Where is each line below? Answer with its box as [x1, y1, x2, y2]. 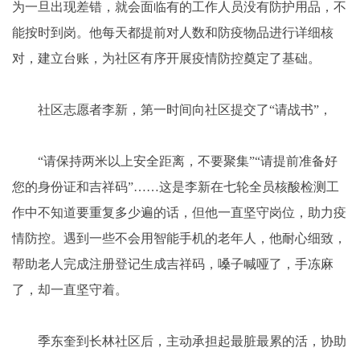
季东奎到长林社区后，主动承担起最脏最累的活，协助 [12, 334, 346, 349]
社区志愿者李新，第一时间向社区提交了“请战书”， [12, 103, 332, 117]
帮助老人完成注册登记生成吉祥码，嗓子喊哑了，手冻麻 [12, 257, 333, 272]
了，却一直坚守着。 [12, 283, 128, 297]
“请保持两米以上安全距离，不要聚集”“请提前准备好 [12, 154, 337, 169]
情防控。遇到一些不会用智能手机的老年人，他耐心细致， [12, 231, 346, 246]
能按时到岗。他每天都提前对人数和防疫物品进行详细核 [12, 26, 333, 40]
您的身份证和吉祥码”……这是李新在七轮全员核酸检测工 [12, 180, 339, 194]
